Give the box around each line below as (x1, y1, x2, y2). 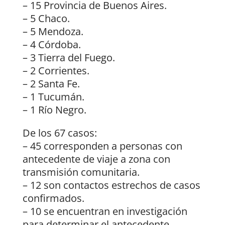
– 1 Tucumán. (22, 89, 84, 103)
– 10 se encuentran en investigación (22, 204, 187, 218)
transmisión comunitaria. (22, 165, 140, 179)
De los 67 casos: (22, 126, 97, 140)
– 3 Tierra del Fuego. (22, 50, 115, 64)
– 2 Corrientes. (22, 63, 89, 77)
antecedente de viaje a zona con (22, 152, 170, 166)
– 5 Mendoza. (22, 24, 83, 38)
